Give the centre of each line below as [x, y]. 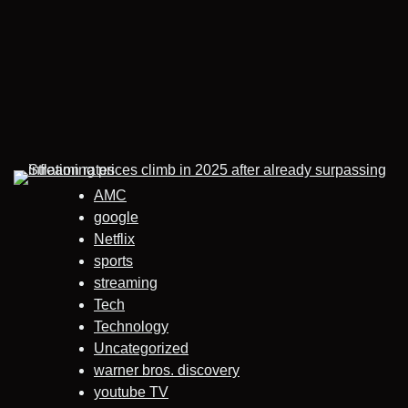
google [116, 217]
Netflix [114, 239]
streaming [126, 282]
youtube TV [131, 392]
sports [113, 260]
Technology [131, 326]
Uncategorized [141, 348]
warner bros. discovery [167, 370]
